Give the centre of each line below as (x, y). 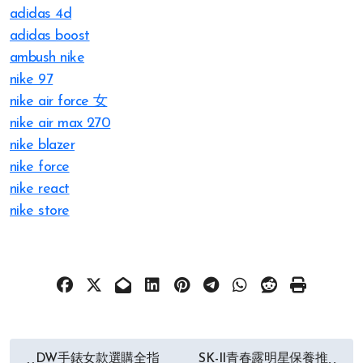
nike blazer (43, 145)
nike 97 (32, 80)
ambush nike (47, 58)
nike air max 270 (60, 124)
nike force (40, 167)
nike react (40, 189)
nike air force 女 (59, 102)
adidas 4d (41, 14)
